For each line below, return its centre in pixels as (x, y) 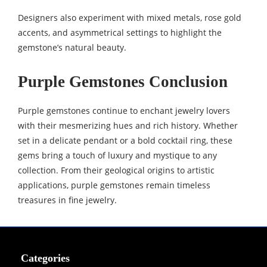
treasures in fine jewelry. (67, 200)
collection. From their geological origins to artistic (116, 170)
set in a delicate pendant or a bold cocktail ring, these (125, 141)
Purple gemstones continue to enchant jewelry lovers (124, 111)
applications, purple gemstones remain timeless (114, 185)
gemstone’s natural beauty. (72, 48)
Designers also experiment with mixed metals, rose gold (130, 18)
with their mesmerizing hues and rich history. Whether (128, 126)
